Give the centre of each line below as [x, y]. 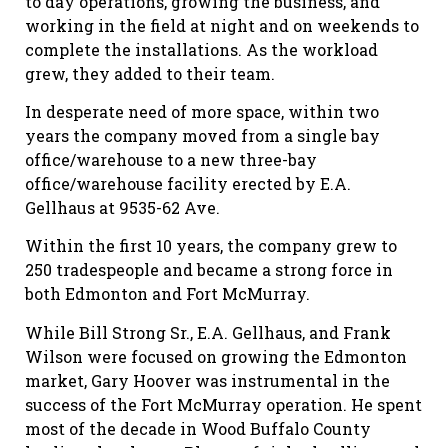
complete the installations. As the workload [201, 49]
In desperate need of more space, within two [202, 111]
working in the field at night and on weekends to [222, 25]
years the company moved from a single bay [202, 135]
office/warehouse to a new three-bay [171, 159]
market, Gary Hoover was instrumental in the [207, 380]
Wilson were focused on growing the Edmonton [216, 356]
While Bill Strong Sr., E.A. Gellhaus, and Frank [208, 332]
